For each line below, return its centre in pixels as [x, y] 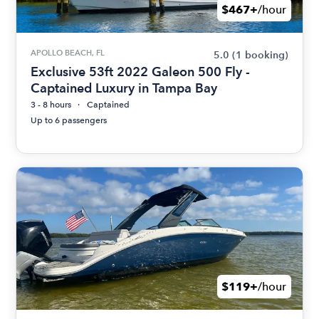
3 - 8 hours [51, 105]
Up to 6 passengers [69, 120]
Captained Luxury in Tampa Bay [124, 88]
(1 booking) [260, 55]
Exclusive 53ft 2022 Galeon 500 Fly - [141, 72]
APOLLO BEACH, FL [68, 53]
